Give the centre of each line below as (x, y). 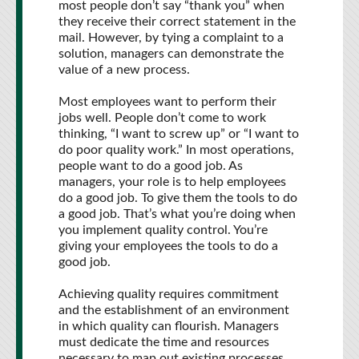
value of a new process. (124, 70)
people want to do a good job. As (151, 166)
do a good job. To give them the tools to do (178, 198)
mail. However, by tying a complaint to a (171, 38)
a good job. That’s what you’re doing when (177, 214)
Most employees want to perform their (167, 102)
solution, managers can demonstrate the (171, 54)
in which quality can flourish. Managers (169, 326)
